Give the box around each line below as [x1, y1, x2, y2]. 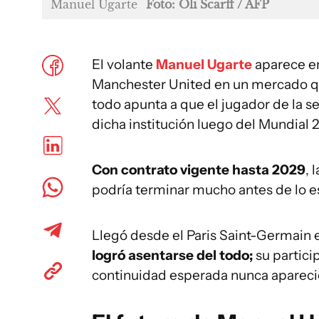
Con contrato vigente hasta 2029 [92, 162, 305, 178]
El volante [92, 56, 156, 73]
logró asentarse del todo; [92, 247, 253, 263]
